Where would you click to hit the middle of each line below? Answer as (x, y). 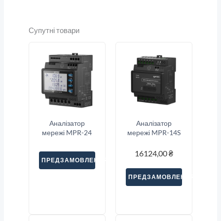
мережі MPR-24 (67, 133)
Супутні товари (54, 30)
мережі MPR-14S (154, 133)
